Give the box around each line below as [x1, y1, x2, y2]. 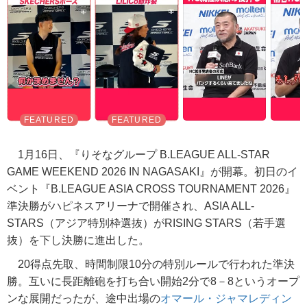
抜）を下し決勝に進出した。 [7, 234, 149, 247]
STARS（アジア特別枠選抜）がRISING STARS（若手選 [7, 217, 286, 230]
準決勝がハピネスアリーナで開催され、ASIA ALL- [7, 200, 254, 212]
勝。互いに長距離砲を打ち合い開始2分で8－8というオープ [7, 275, 299, 288]
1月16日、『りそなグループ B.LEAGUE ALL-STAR [7, 149, 270, 161]
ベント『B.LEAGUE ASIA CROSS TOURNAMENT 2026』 [7, 183, 295, 195]
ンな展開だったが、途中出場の [7, 293, 160, 305]
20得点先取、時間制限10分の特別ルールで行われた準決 [7, 258, 295, 271]
